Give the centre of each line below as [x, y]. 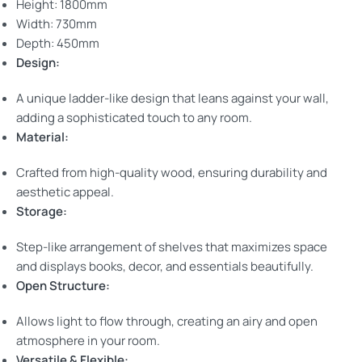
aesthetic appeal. [65, 192]
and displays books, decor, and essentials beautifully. [165, 267]
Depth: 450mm [58, 44]
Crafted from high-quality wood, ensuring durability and [172, 173]
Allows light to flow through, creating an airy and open [167, 322]
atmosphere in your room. [88, 341]
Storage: [42, 212]
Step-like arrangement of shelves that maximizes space [172, 247]
